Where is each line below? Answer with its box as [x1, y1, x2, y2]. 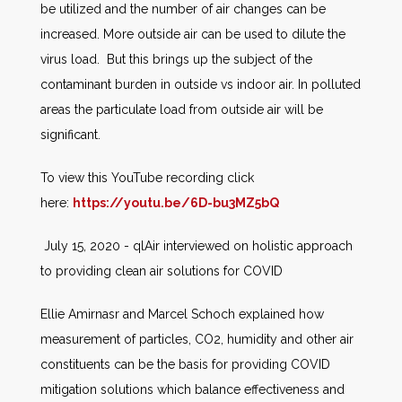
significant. [40, 127, 100, 142]
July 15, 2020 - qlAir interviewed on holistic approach [40, 238, 353, 253]
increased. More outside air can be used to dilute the [40, 26, 345, 41]
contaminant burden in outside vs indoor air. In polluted [40, 76, 361, 92]
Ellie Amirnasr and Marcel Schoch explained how [40, 306, 324, 321]
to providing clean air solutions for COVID [40, 263, 283, 278]
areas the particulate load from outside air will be [40, 101, 323, 117]
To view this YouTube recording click [40, 170, 254, 185]
